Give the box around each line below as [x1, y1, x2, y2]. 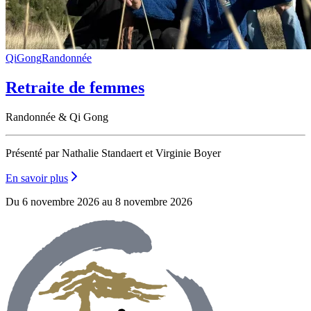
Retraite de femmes [6, 78, 144, 96]
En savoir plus [6, 171, 68, 184]
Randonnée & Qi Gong [6, 110, 108, 123]
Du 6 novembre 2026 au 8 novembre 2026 [6, 195, 192, 208]
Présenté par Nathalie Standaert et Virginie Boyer [6, 146, 221, 159]
